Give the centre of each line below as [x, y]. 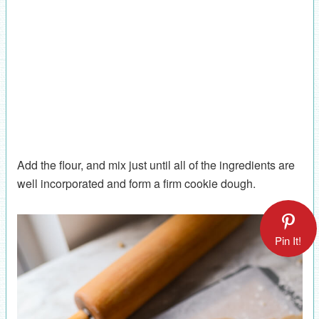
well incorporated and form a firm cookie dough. [136, 183]
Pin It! [288, 241]
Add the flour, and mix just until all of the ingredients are [156, 164]
